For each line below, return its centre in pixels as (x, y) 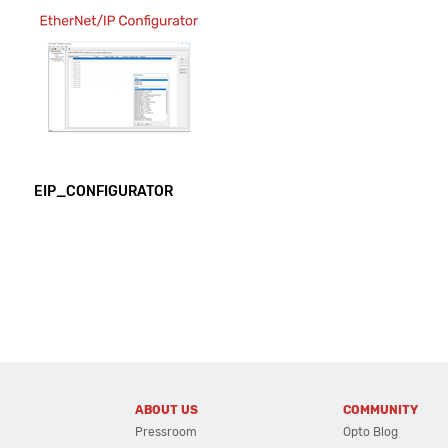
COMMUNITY (381, 410)
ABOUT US (166, 410)
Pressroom (165, 432)
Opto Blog (371, 432)
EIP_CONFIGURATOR (103, 191)
